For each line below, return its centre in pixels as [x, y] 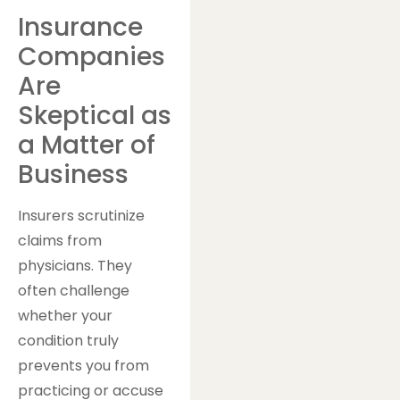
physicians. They [75, 265]
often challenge [74, 290]
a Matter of [87, 145]
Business [73, 174]
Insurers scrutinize [81, 215]
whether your [65, 315]
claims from [60, 240]
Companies [92, 56]
